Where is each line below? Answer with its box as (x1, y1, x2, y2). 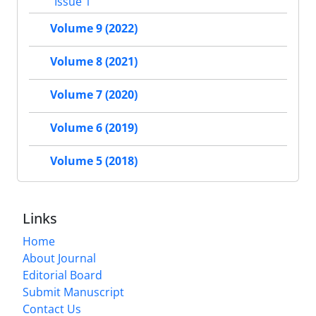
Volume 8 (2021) (50, 54, 138, 70)
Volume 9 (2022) (50, 20, 138, 37)
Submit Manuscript (23, 284, 124, 300)
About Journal (23, 250, 96, 266)
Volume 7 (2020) (50, 87, 138, 103)
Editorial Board (23, 267, 102, 283)
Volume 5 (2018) (50, 153, 138, 169)
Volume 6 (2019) (50, 120, 138, 136)
